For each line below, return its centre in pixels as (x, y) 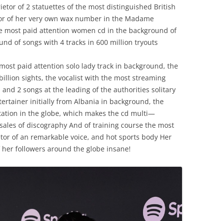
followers (30, 149)
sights (32, 78)
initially (42, 102)
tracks (76, 42)
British (165, 7)
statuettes (49, 7)
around (59, 149)
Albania (87, 102)
